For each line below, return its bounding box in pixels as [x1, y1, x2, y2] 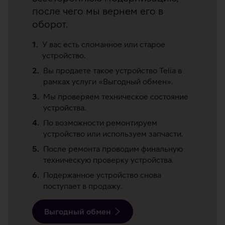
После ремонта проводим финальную [43, 144, 183, 154]
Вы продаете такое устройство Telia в [43, 66, 182, 75]
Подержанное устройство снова [43, 170, 161, 180]
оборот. [32, 18, 68, 30]
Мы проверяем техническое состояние [43, 92, 188, 101]
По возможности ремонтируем [43, 118, 157, 128]
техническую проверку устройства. [43, 155, 173, 165]
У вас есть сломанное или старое [42, 40, 165, 49]
